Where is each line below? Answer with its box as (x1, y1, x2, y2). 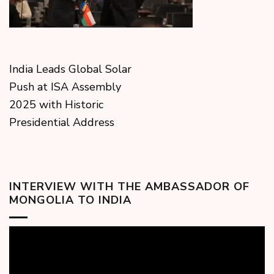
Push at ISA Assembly (9, 80, 121, 95)
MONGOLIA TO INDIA (9, 193, 131, 208)
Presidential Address (9, 115, 114, 130)
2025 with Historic (9, 97, 103, 113)
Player (9, 240, 41, 256)
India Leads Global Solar (9, 62, 131, 77)
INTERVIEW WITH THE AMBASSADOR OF (9, 179, 250, 194)
